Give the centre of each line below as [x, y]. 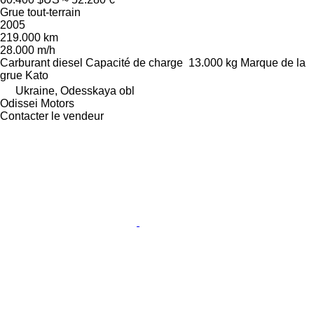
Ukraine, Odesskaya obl [75, 90]
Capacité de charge [134, 62]
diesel [68, 62]
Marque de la [273, 62]
